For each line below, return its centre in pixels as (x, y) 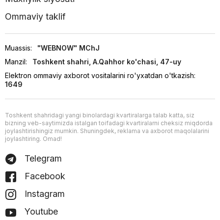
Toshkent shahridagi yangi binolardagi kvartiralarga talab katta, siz (100, 115)
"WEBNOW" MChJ (69, 48)
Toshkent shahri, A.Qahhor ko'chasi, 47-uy (107, 62)
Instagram (43, 194)
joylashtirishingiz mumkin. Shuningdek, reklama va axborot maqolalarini (107, 131)
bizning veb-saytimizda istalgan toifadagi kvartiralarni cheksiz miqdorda (109, 123)
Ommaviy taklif (35, 17)
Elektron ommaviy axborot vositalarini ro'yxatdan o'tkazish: (100, 76)
